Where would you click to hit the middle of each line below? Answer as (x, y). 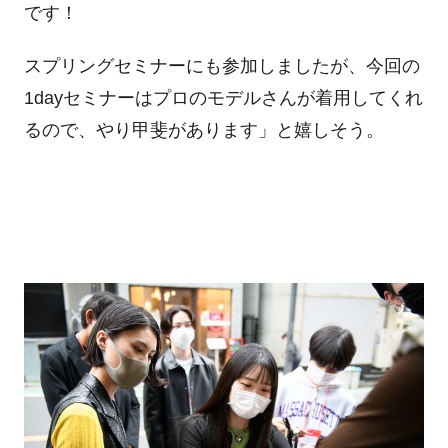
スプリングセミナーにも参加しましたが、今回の (221, 66)
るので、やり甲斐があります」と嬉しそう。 (203, 130)
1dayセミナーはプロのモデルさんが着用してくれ (223, 98)
